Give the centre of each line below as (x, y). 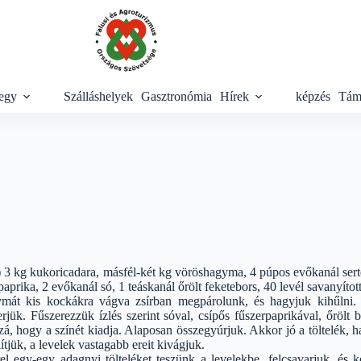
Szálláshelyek (98, 96)
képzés (313, 96)
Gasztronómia (176, 96)
